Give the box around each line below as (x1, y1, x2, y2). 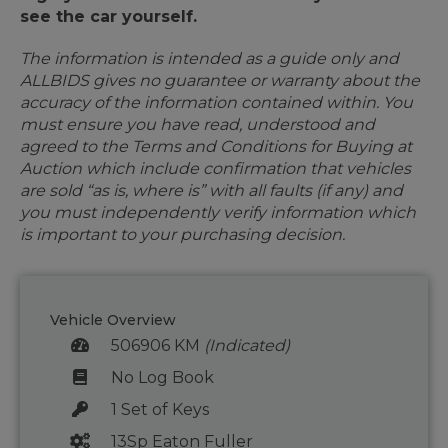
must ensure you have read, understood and (20, 115, 375, 135)
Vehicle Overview (50, 311, 176, 330)
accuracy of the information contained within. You (20, 93, 413, 113)
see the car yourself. (20, 7, 197, 27)
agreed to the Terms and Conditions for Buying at (20, 137, 412, 157)
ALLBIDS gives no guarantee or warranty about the (20, 71, 420, 91)
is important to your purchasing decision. (20, 225, 345, 245)
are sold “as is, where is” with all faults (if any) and (20, 181, 403, 201)
